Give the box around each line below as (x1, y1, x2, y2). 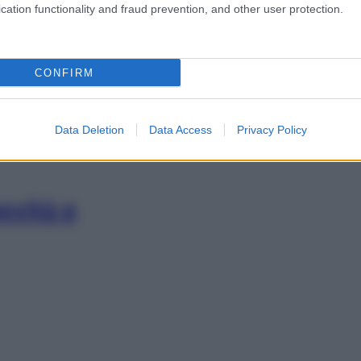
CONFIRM (34, 66, 94, 79)
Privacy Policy (236, 123, 307, 136)
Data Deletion (54, 123, 124, 136)
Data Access (148, 123, 212, 136)
